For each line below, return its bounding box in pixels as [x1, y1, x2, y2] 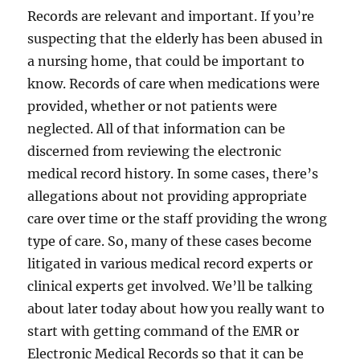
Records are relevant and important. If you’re [27, 7, 315, 24]
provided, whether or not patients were [27, 97, 278, 114]
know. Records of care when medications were [27, 75, 321, 92]
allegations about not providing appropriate [27, 187, 308, 204]
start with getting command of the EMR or [27, 322, 300, 339]
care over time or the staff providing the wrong [27, 210, 328, 227]
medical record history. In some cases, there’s [27, 165, 319, 182]
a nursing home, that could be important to [27, 52, 305, 69]
